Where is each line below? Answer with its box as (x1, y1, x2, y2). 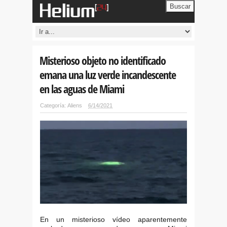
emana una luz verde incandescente (40, 67, 176, 82)
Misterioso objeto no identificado (40, 53, 166, 68)
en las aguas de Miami (40, 81, 124, 96)
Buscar (170, 3, 191, 10)
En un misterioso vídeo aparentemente (40, 215, 187, 223)
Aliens (67, 102, 82, 108)
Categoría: (40, 102, 66, 108)
